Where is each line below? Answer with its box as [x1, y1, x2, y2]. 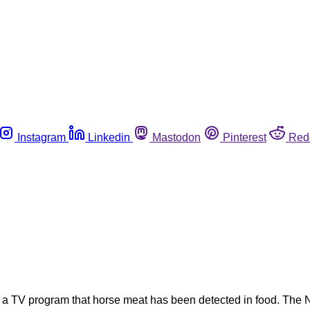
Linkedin [88, 131, 130, 143]
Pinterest [223, 131, 266, 143]
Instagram [17, 131, 66, 143]
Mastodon [152, 131, 201, 143]
